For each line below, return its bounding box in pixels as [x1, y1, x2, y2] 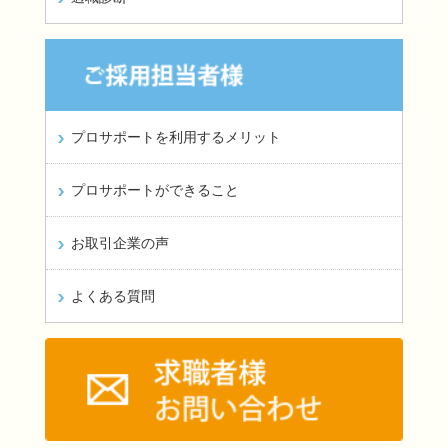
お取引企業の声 [70, 235, 169, 252]
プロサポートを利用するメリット [70, 129, 281, 146]
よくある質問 [70, 288, 155, 305]
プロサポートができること [70, 182, 239, 199]
